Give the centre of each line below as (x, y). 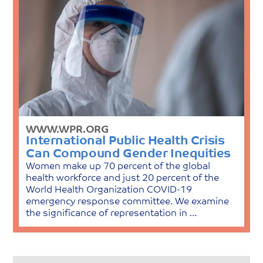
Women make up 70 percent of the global (118, 166)
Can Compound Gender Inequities (128, 154)
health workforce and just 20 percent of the (123, 178)
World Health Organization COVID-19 (109, 190)
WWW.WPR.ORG (67, 130)
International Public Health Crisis (125, 141)
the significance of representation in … (112, 213)
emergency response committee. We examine (128, 202)
